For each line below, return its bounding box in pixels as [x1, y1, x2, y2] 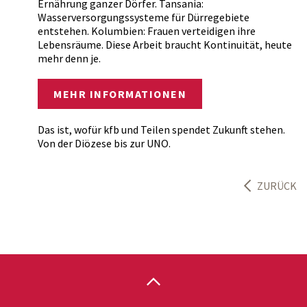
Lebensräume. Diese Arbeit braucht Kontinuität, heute [38, 38, 292, 51]
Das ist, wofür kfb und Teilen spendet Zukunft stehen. [38, 123, 285, 136]
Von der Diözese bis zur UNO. [38, 136, 171, 150]
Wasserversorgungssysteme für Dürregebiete [38, 10, 249, 24]
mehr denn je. [38, 51, 101, 65]
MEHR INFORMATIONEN [53, 87, 186, 101]
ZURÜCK [257, 179, 297, 193]
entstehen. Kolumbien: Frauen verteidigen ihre [38, 24, 256, 38]
